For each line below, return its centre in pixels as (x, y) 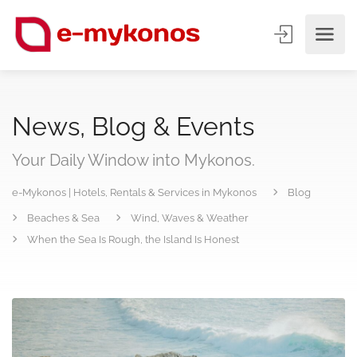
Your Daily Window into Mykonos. (133, 160)
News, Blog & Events (133, 126)
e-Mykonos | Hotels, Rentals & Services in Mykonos (134, 192)
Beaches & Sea (63, 218)
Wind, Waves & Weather (190, 218)
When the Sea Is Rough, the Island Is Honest (133, 239)
